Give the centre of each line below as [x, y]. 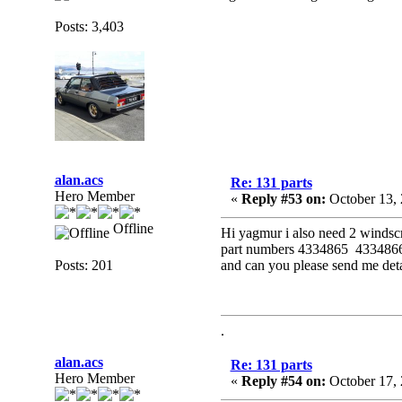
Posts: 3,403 [89, 26]
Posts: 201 [83, 265]
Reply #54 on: [283, 381]
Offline [131, 228]
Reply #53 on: [283, 199]
